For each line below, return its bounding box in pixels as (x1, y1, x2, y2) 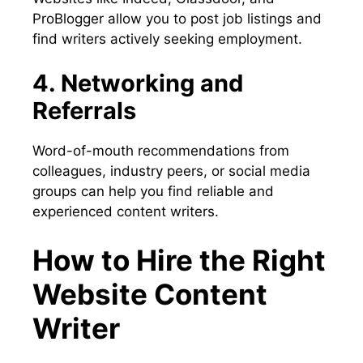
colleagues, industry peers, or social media (32, 163, 310, 180)
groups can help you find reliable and (32, 183, 274, 200)
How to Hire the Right (32, 242, 326, 277)
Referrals (32, 96, 136, 126)
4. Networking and (32, 69, 243, 98)
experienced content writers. (32, 203, 219, 220)
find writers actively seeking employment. (32, 30, 302, 47)
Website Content (32, 276, 267, 311)
